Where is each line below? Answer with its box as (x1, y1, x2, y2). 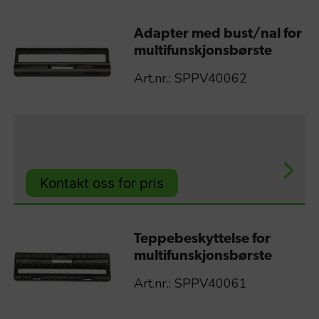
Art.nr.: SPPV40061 (133, 275, 247, 293)
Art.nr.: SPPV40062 (133, 70, 247, 88)
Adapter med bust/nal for (133, 27, 302, 42)
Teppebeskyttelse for (133, 232, 271, 247)
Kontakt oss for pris (40, 174, 164, 192)
